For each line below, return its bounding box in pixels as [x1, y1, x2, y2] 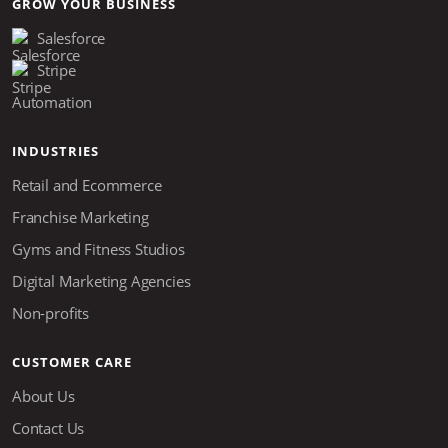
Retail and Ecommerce [12, 175, 162, 196]
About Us [12, 386, 75, 407]
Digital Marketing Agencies [12, 271, 191, 292]
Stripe [37, 60, 76, 81]
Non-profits [12, 303, 90, 324]
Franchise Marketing [12, 207, 149, 228]
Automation [12, 92, 93, 113]
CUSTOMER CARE [12, 353, 132, 372]
